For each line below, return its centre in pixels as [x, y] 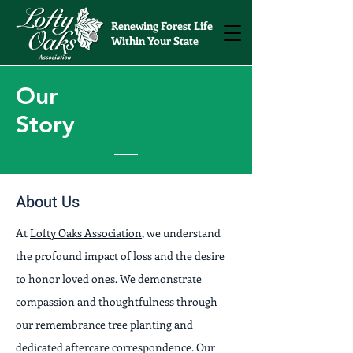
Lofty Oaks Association [86, 233]
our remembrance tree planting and [104, 324]
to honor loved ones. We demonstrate [109, 279]
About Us [48, 202]
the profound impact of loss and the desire [120, 256]
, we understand [181, 233]
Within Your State [155, 41]
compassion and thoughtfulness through [117, 301]
